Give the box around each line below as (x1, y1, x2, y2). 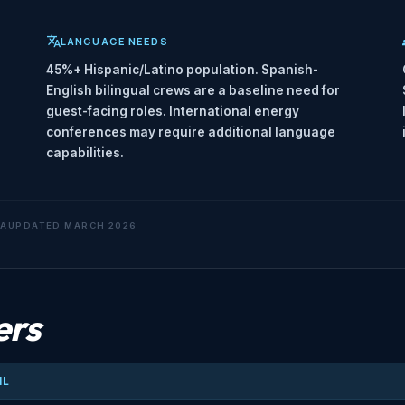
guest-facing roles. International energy (46, 104, 299, 119)
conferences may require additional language (46, 125, 335, 140)
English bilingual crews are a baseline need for (46, 83, 340, 99)
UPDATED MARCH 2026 (7, 221, 137, 231)
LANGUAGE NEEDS (61, 34, 168, 49)
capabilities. (46, 146, 124, 161)
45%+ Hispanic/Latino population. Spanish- (46, 62, 318, 78)
